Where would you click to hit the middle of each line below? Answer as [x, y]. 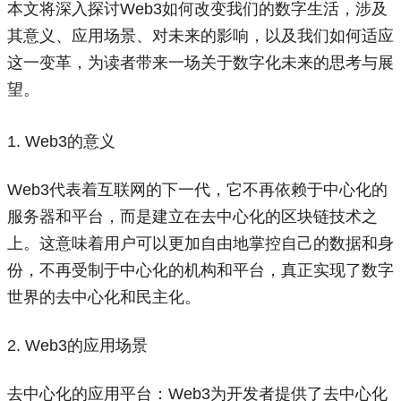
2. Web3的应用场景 [77, 346]
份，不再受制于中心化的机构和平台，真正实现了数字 [200, 270]
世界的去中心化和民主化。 [104, 297]
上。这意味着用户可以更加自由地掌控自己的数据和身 [200, 243]
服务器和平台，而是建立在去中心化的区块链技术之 [192, 217]
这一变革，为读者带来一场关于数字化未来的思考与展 [200, 63]
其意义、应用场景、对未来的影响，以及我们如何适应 [200, 36]
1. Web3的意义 [61, 141]
